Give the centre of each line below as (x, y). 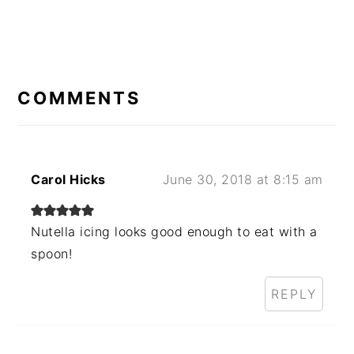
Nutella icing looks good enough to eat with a (174, 232)
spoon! (52, 254)
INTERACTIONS (108, 87)
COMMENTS (79, 98)
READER (65, 62)
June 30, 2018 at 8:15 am (243, 180)
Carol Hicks (68, 180)
